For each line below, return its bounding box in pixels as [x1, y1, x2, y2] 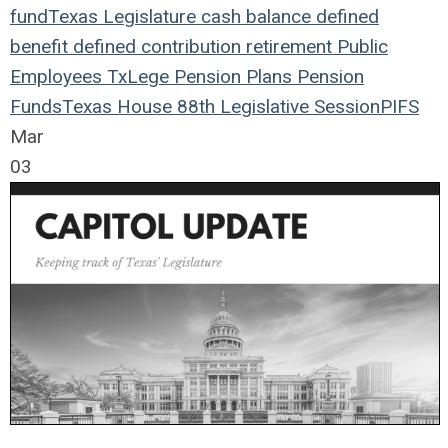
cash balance [196, 5, 311, 28]
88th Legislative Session [172, 95, 380, 118]
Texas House [62, 95, 172, 118]
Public [332, 35, 388, 58]
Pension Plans [169, 65, 292, 88]
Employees [10, 65, 102, 88]
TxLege [102, 65, 169, 88]
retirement [241, 35, 332, 58]
